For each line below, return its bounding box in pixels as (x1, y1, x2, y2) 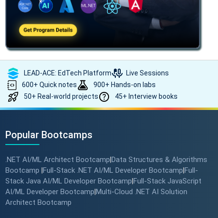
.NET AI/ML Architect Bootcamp (5, 155, 110, 164)
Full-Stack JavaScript (133, 177, 201, 186)
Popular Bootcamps (5, 129, 92, 141)
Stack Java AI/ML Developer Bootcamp (5, 177, 132, 186)
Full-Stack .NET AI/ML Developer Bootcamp (42, 166, 183, 175)
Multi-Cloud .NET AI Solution (95, 187, 187, 197)
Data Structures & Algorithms (111, 155, 207, 164)
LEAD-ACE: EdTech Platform (22, 69, 111, 77)
